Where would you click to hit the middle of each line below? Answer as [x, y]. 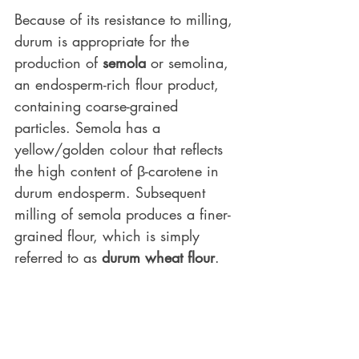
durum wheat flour [158, 257]
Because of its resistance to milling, [126, 19]
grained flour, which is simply [109, 236]
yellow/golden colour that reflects [121, 149]
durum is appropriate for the [104, 41]
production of [58, 63]
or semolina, [190, 63]
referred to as [58, 257]
